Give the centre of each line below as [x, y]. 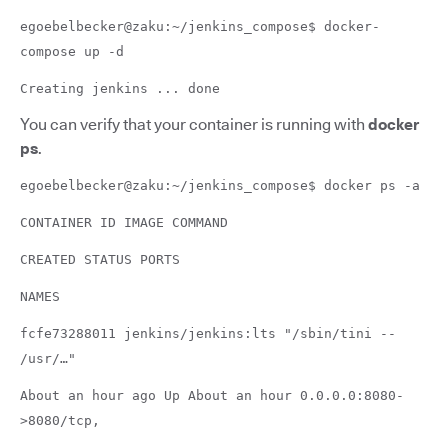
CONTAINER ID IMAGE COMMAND [124, 222]
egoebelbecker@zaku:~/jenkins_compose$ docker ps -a [220, 185]
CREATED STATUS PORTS [100, 259]
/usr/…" [48, 358]
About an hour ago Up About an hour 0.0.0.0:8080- [212, 395]
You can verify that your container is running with [194, 124]
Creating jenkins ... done [120, 88]
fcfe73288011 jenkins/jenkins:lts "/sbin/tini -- [208, 333]
